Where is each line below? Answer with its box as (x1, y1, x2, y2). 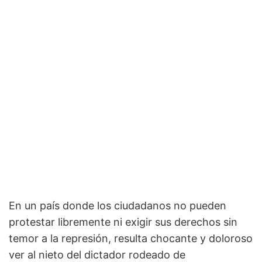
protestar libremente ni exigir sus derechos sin (9, 216, 237, 229)
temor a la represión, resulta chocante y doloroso (9, 232, 253, 245)
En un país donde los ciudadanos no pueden (9, 199, 226, 212)
